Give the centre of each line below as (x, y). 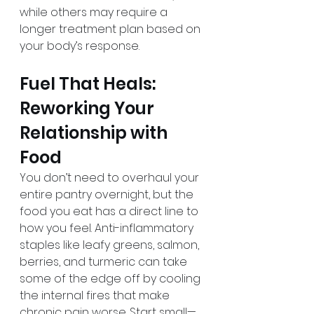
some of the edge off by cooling (111, 279)
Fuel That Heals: (89, 84)
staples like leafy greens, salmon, (111, 245)
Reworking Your (89, 109)
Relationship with (95, 133)
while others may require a (95, 13)
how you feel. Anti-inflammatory (108, 228)
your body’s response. (80, 46)
